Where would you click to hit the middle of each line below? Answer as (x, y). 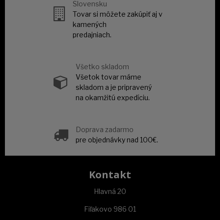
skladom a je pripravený (114, 87)
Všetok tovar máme (109, 77)
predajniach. (92, 34)
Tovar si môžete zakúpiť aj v (118, 14)
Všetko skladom (102, 66)
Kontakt (110, 174)
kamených (90, 24)
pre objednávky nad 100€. (117, 139)
